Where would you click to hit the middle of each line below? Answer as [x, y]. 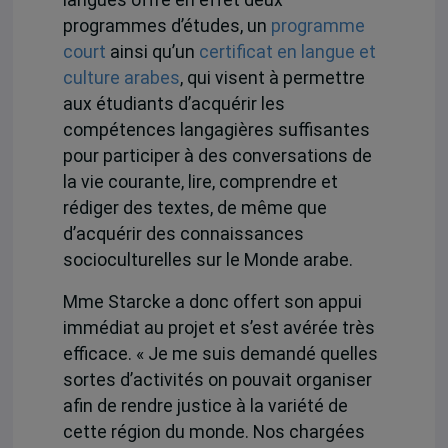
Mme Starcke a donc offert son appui [212, 302]
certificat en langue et [287, 51]
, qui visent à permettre [272, 77]
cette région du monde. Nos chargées [213, 432]
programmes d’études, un [166, 25]
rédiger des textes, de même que [194, 207]
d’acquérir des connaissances [183, 233]
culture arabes [121, 77]
